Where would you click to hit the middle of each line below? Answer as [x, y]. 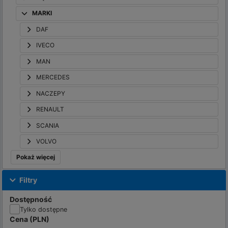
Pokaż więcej [35, 157]
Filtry [28, 180]
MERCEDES [53, 77]
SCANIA [48, 125]
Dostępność [31, 199]
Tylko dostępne [44, 210]
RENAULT [50, 109]
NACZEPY [51, 93]
